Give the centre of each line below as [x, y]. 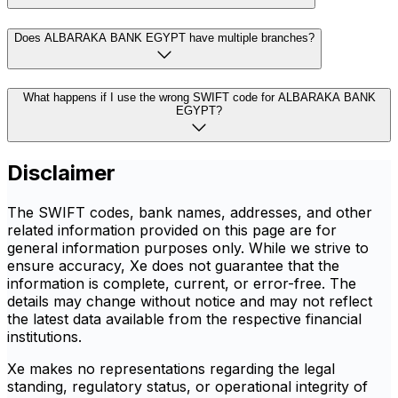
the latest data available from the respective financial [184, 319]
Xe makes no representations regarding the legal [171, 369]
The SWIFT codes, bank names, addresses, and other [190, 213]
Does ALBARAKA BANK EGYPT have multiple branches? [164, 37]
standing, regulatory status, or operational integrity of [187, 387]
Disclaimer [61, 173]
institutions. [44, 337]
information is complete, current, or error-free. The [182, 284]
